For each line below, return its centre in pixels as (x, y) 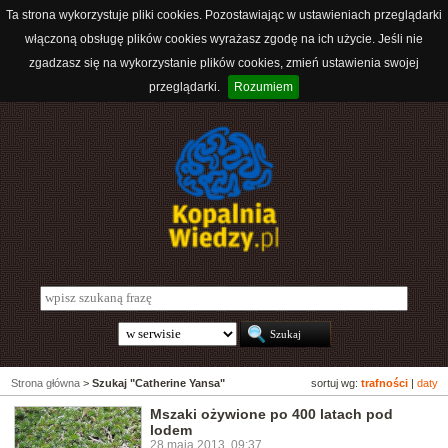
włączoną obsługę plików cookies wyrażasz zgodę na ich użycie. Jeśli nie (224, 39)
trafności (384, 383)
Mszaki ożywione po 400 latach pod (271, 414)
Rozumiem (263, 87)
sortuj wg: (336, 383)
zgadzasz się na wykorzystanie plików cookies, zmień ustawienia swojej (224, 63)
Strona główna (45, 383)
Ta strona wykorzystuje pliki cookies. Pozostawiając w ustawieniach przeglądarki (224, 15)
